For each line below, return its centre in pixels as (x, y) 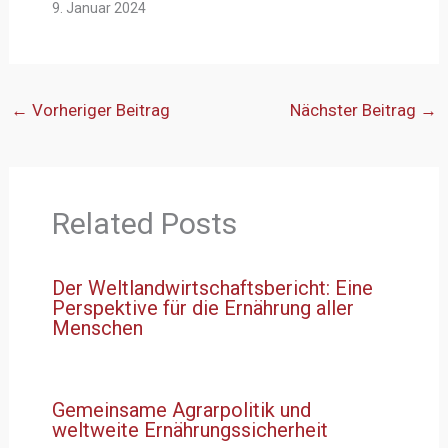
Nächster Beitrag (354, 109)
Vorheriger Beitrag (99, 109)
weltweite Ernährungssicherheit (189, 429)
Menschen (97, 327)
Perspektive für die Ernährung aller (202, 307)
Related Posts (144, 223)
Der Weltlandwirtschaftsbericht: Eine (212, 287)
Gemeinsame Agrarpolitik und (181, 409)
